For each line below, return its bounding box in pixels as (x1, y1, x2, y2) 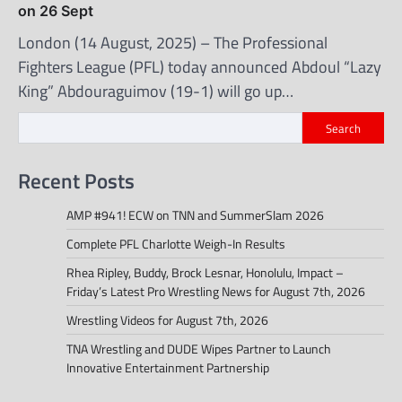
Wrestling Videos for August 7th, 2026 (66, 310, 268, 329)
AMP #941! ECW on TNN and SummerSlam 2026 (66, 205, 324, 224)
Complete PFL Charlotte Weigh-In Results (66, 233, 285, 253)
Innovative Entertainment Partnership (66, 357, 269, 377)
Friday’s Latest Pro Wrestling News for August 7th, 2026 (66, 281, 365, 301)
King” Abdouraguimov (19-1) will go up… (18, 79, 293, 104)
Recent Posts (18, 163, 135, 197)
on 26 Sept (18, 2, 93, 21)
